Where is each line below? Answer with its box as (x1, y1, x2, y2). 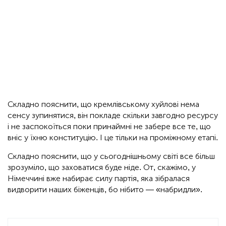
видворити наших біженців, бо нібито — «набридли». (8, 185, 202, 195)
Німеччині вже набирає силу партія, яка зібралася (8, 174, 190, 184)
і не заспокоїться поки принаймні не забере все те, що (8, 122, 211, 132)
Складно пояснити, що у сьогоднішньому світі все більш (8, 151, 215, 161)
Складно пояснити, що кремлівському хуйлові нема (8, 99, 199, 109)
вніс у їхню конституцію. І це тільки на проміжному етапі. (8, 133, 218, 143)
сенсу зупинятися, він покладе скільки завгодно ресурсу (8, 110, 218, 121)
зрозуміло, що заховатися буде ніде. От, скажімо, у (8, 162, 196, 173)
